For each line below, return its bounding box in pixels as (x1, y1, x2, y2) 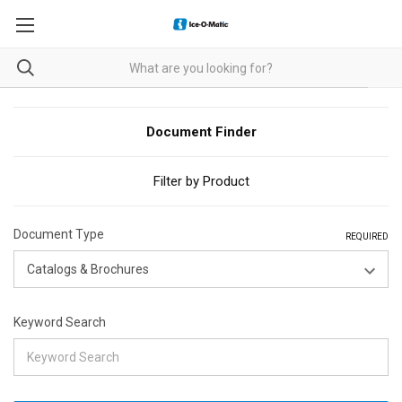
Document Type (13, 227, 104, 241)
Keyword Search (13, 315, 106, 329)
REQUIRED (345, 231, 389, 241)
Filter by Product (153, 173, 249, 189)
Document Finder (145, 124, 257, 140)
